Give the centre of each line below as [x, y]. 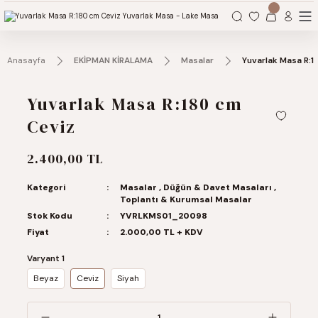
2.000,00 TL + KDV [161, 232]
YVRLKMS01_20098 [163, 216]
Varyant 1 [46, 258]
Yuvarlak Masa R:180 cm [135, 104]
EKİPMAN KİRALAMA [113, 60]
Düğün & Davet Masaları [217, 187]
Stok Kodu [50, 216]
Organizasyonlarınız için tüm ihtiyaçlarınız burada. [106, 13]
